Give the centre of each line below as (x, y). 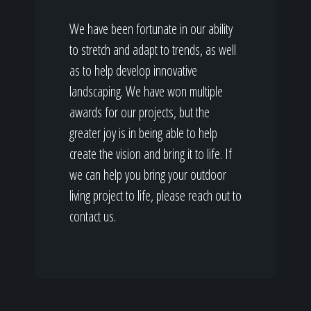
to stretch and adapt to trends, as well (153, 50)
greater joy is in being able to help (143, 133)
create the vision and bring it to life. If (151, 154)
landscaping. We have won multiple (146, 91)
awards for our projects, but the (140, 112)
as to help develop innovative (133, 70)
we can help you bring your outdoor (148, 175)
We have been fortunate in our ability (151, 29)
